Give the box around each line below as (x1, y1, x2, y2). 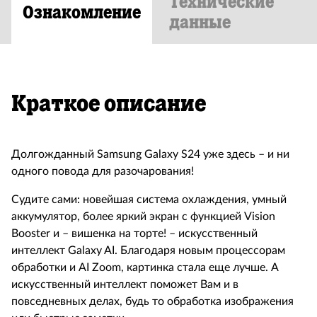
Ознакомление (23, 1, 141, 23)
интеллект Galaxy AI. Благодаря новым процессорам (11, 245, 285, 256)
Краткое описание (11, 90, 207, 117)
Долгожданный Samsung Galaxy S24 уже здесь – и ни (11, 149, 289, 160)
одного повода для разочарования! (11, 166, 194, 177)
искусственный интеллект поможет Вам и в (11, 279, 238, 290)
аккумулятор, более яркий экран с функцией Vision (11, 211, 275, 222)
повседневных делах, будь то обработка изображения (11, 296, 294, 307)
